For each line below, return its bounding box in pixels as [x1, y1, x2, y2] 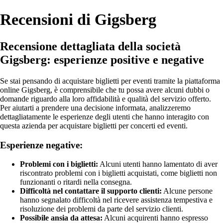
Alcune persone [162, 187, 213, 196]
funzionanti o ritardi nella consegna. [20, 178, 132, 187]
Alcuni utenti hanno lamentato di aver [98, 160, 218, 169]
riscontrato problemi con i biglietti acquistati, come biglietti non [20, 169, 217, 178]
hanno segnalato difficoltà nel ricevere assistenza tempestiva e [20, 196, 213, 205]
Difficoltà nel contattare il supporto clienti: [20, 187, 162, 196]
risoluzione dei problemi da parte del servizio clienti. [20, 205, 183, 214]
